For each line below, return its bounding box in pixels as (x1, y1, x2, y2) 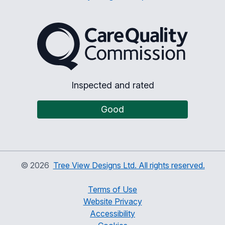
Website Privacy (83, 196, 142, 206)
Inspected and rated (71, 79, 154, 90)
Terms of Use (88, 184, 137, 194)
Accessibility (90, 208, 135, 218)
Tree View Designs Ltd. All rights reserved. (53, 160, 205, 170)
